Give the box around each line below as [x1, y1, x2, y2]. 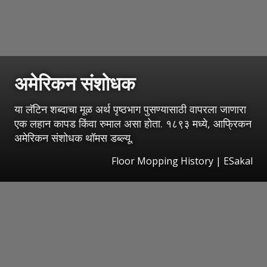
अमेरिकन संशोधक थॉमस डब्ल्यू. [14, 130, 133, 145]
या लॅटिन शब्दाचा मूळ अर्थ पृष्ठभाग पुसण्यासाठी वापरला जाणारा [14, 101, 246, 116]
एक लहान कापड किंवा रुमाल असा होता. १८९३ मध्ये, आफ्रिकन [14, 116, 252, 131]
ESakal [223, 154, 253, 167]
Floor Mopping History [111, 154, 213, 167]
